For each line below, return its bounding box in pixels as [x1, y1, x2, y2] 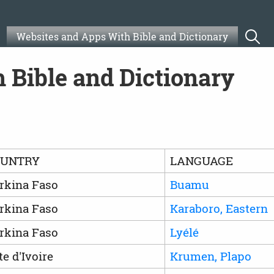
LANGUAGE [169, 152, 233, 168]
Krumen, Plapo [169, 248, 251, 264]
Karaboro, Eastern [169, 200, 268, 216]
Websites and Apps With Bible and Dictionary [17, 30, 228, 43]
